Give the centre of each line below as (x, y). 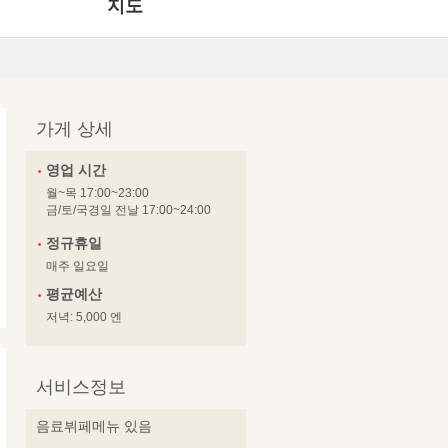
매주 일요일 (77, 266)
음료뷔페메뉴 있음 (94, 426)
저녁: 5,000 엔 (84, 317)
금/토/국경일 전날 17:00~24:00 (128, 210)
